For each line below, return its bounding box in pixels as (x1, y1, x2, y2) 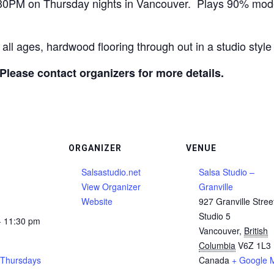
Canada (199, 254, 229, 266)
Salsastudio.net (81, 166, 141, 178)
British (244, 224, 268, 237)
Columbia (199, 239, 235, 251)
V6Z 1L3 (238, 239, 271, 251)
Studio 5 (199, 210, 231, 222)
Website (81, 195, 113, 207)
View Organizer (81, 180, 141, 193)
